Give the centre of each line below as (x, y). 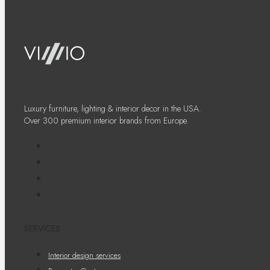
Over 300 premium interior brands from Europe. (106, 120)
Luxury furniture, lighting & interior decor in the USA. (113, 108)
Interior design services (84, 255)
